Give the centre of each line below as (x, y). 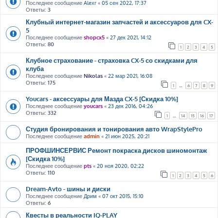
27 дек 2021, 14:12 (131, 37)
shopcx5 (94, 37)
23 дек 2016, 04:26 (130, 106)
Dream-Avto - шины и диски (68, 189)
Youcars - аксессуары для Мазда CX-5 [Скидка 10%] (102, 99)
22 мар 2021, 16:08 (130, 76)
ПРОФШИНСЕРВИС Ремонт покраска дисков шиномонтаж (116, 150)
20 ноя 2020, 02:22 (120, 166)
